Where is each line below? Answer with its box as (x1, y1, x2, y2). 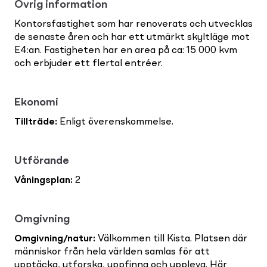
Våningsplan (14, 175, 70, 185)
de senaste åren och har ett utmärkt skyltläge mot (14, 32, 250, 42)
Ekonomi (14, 97, 58, 108)
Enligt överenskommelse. (57, 117, 173, 127)
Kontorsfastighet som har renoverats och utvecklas (14, 19, 253, 29)
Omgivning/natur (14, 234, 93, 244)
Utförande (14, 155, 69, 166)
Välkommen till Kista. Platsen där (95, 234, 247, 244)
